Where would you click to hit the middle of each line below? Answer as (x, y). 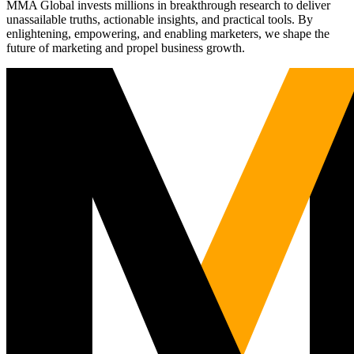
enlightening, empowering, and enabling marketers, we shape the (168, 33)
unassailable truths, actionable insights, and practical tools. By (160, 19)
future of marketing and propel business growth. (126, 47)
